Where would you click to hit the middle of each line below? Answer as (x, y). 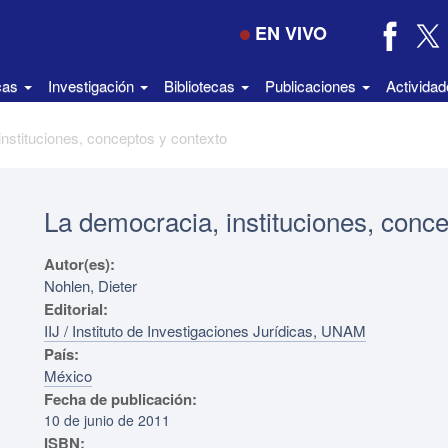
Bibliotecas (201, 85)
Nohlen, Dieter (90, 285)
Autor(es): (81, 264)
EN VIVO (290, 33)
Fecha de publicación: (120, 399)
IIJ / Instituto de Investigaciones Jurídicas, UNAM (205, 330)
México (68, 375)
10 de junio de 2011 (107, 420)
